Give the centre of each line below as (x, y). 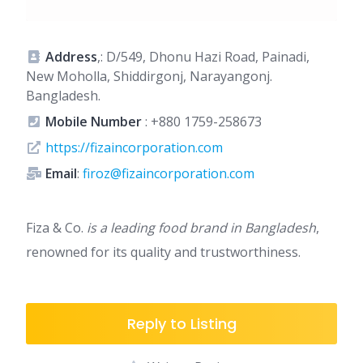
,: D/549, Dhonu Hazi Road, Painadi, (203, 57)
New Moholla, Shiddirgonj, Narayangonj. (149, 76)
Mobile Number (94, 122)
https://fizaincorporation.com (134, 147)
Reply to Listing (181, 324)
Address (71, 57)
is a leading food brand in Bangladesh (201, 228)
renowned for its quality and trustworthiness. (163, 252)
